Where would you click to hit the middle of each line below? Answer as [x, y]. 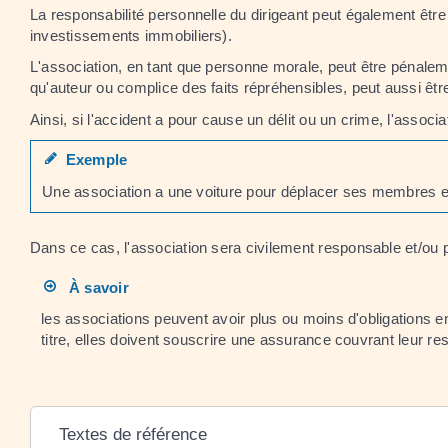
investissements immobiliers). [131, 35]
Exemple [92, 159]
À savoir [92, 287]
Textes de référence [132, 434]
